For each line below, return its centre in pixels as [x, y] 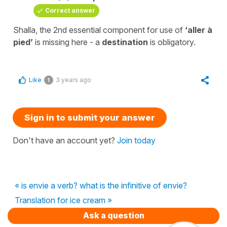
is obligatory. [173, 42]
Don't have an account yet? [65, 140]
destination [125, 42]
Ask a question [113, 215]
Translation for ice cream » [63, 200]
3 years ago [73, 80]
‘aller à [199, 30]
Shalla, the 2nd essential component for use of [99, 30]
